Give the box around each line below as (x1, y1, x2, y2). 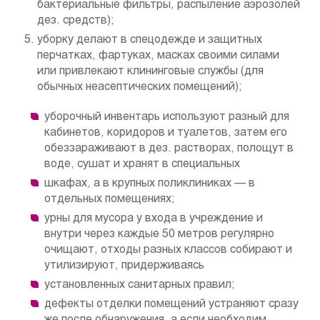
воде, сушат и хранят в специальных (44, 159, 240, 170)
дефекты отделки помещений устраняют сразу (44, 299, 299, 310)
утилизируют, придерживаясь (44, 260, 204, 271)
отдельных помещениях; (44, 194, 175, 205)
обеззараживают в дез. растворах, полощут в (44, 143, 294, 154)
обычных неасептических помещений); (37, 81, 242, 93)
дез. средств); (37, 15, 114, 26)
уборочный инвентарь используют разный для (44, 111, 289, 123)
